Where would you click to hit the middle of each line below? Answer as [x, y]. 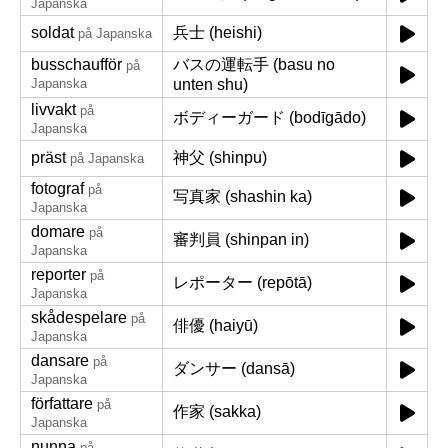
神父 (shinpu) [220, 157]
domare [58, 231]
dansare [60, 360]
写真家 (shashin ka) [242, 196]
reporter [58, 274]
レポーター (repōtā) [242, 282]
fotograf [57, 188]
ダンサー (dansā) [234, 368]
